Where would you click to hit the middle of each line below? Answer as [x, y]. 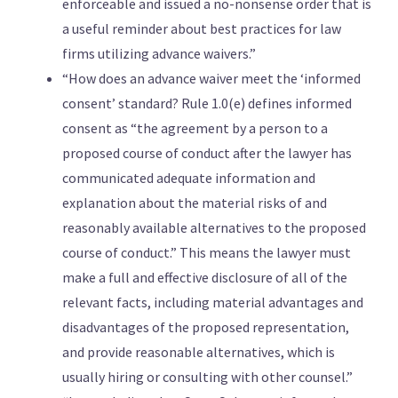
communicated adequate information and [189, 178]
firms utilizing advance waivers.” [159, 54]
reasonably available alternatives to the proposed [214, 228]
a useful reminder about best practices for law [202, 29]
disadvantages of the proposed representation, [206, 327]
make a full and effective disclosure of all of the [205, 278]
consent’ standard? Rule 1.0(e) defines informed [207, 103]
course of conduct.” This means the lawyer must [207, 253]
